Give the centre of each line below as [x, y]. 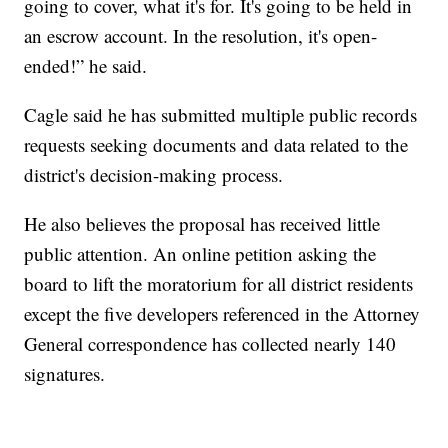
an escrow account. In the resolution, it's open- [201, 36]
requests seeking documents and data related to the [216, 145]
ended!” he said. [86, 66]
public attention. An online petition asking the [200, 254]
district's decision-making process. [154, 175]
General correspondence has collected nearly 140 [210, 344]
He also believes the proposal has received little [202, 224]
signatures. [65, 374]
